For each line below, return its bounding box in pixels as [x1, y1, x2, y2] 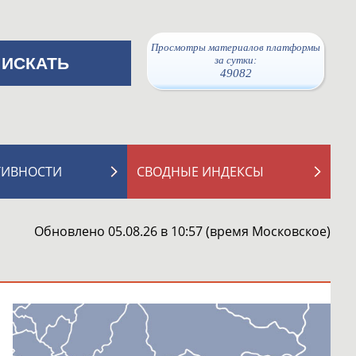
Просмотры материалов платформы [151, 41, 320, 53]
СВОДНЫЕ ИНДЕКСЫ [137, 163, 264, 180]
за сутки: [215, 54, 257, 66]
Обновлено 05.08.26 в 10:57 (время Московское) [34, 222, 331, 240]
